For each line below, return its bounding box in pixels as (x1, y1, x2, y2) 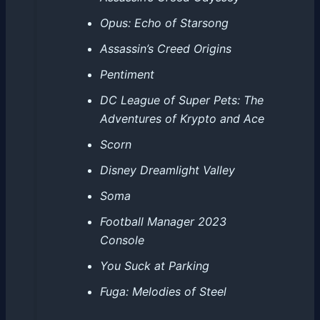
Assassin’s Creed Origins (99, 41, 231, 56)
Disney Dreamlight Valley (99, 162, 235, 177)
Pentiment (99, 66, 154, 81)
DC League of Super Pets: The (99, 92, 264, 107)
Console (99, 232, 144, 247)
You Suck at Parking (99, 258, 209, 273)
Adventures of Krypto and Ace (99, 111, 264, 126)
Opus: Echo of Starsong (99, 15, 229, 30)
